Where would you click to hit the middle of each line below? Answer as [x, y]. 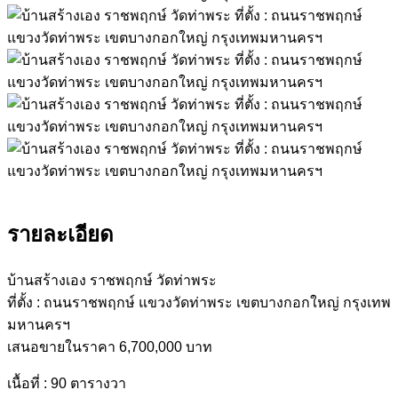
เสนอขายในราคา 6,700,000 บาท [110, 346]
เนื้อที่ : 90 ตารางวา [67, 383]
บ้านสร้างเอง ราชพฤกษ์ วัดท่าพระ [112, 280]
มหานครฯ [39, 324]
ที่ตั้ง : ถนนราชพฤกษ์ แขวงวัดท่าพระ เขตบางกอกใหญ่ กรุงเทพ [199, 302]
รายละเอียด [60, 234]
